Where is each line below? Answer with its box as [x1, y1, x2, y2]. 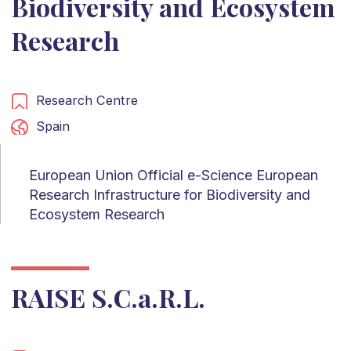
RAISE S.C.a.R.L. [10, 280, 205, 314]
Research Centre [35, 92, 138, 108]
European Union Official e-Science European [29, 166, 318, 183]
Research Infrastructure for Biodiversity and [29, 186, 310, 203]
